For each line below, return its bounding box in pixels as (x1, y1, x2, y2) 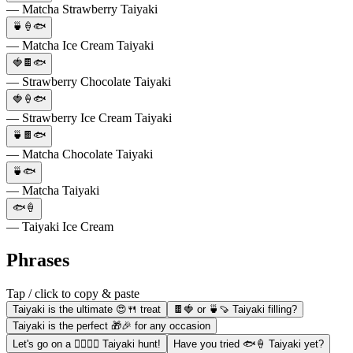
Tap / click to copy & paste (6, 286, 139, 300)
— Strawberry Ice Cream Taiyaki (6, 110, 172, 124)
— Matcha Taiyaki (6, 183, 99, 197)
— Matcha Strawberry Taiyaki (6, 2, 158, 16)
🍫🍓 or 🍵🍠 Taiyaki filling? (173, 303, 297, 315)
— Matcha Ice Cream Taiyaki (6, 38, 154, 52)
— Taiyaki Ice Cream (6, 219, 113, 233)
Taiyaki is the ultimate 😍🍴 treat (13, 303, 161, 315)
